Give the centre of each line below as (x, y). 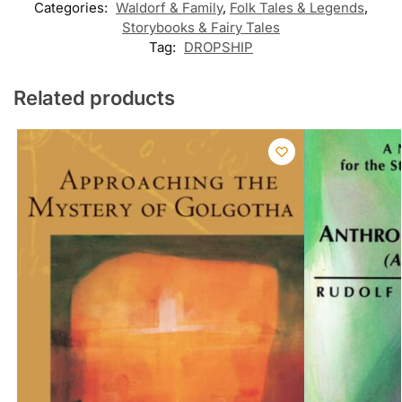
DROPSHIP (218, 48)
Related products (94, 98)
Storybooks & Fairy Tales (201, 28)
